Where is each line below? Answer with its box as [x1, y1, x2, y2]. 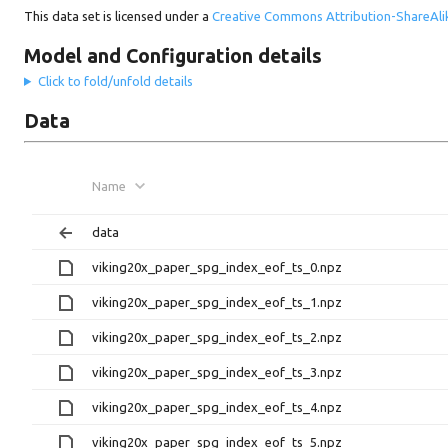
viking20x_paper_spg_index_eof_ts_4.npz [92, 399, 342, 414]
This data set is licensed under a [24, 9, 212, 24]
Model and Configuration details [24, 45, 322, 68]
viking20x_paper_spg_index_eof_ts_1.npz [92, 294, 342, 309]
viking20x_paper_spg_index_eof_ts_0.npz [92, 259, 342, 274]
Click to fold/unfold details [37, 73, 193, 88]
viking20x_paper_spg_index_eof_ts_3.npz [92, 364, 342, 379]
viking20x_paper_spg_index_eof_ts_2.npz [92, 329, 342, 344]
